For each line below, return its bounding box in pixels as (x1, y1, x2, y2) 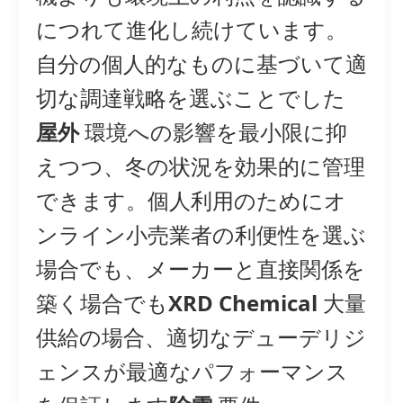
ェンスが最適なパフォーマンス (36, 356, 348, 387)
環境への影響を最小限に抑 (79, 117, 347, 148)
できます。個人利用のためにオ (36, 185, 346, 216)
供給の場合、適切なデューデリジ (36, 322, 366, 353)
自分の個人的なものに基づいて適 (36, 49, 367, 79)
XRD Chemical (168, 288, 318, 318)
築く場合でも (36, 288, 168, 318)
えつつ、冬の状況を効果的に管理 (36, 151, 365, 182)
